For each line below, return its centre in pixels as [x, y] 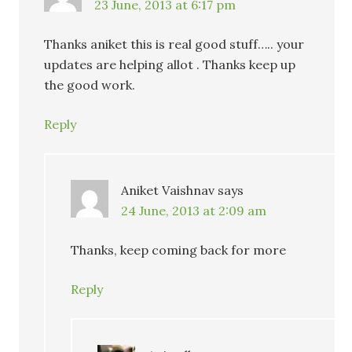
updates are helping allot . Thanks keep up [170, 65]
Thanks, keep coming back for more [179, 250]
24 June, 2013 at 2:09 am [194, 211]
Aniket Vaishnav [168, 191]
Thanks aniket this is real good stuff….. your [174, 44]
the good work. [90, 85]
